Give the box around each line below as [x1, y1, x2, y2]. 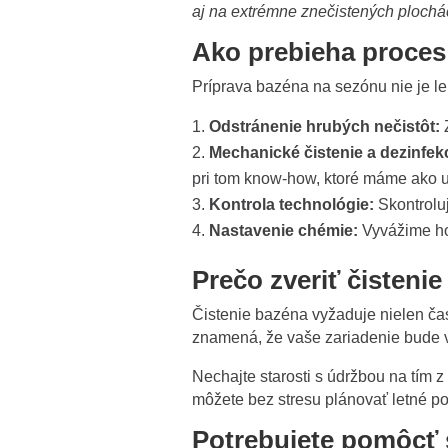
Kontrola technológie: [209, 195, 374, 213]
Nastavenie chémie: [209, 221, 358, 239]
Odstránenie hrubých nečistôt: [209, 117, 440, 135]
